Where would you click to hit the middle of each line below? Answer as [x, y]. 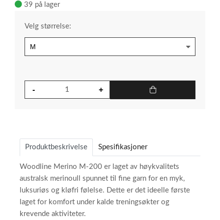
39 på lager [42, 5]
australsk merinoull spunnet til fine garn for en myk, [102, 179]
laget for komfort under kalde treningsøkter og [95, 202]
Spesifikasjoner [123, 147]
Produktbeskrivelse [56, 147]
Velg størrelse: [48, 27]
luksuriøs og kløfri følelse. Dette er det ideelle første [105, 191]
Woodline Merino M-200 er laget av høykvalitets [99, 167]
